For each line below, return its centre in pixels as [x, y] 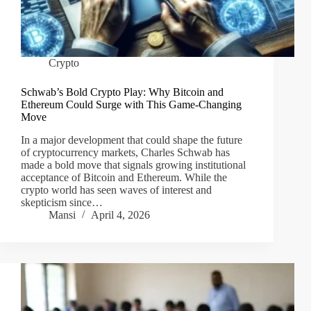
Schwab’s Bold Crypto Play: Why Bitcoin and [122, 92]
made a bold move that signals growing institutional [133, 165]
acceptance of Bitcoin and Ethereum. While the [124, 178]
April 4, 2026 [120, 215]
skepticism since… [62, 203]
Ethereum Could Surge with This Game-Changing [131, 105]
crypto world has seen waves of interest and [116, 190]
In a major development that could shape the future [132, 140]
